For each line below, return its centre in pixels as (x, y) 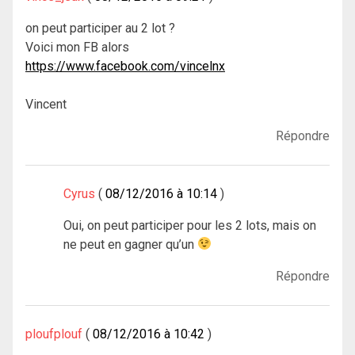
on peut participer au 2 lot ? (100, 28)
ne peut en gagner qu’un (130, 244)
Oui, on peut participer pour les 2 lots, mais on (190, 225)
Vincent (46, 104)
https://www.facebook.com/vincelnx (125, 66)
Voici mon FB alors (77, 47)
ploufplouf (54, 334)
